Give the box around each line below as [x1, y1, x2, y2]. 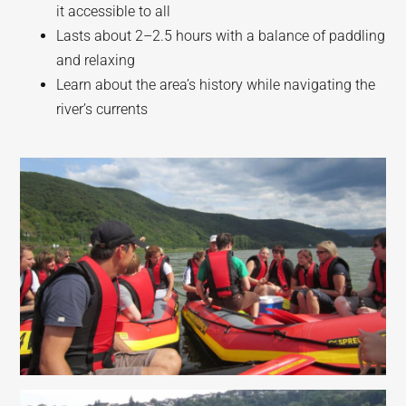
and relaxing [56, 52, 136, 69]
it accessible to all [56, 3, 171, 20]
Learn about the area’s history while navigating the [56, 76, 376, 93]
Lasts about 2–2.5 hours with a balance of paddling [56, 27, 386, 44]
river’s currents [56, 101, 149, 118]
